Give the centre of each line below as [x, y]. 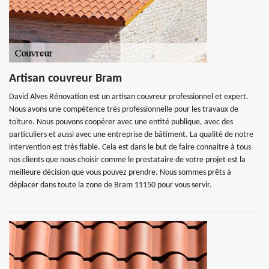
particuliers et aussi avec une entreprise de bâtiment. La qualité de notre [131, 135]
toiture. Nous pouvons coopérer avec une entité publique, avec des [121, 122]
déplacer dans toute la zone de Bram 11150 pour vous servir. [110, 185]
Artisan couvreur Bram [65, 79]
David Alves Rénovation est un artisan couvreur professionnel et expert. [129, 97]
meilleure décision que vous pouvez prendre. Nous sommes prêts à [120, 173]
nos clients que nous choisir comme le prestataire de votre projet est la [127, 160]
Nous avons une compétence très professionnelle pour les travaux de [124, 110]
